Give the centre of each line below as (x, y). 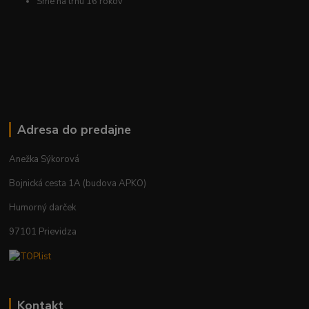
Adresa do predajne (74, 130)
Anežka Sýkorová (44, 160)
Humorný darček (43, 208)
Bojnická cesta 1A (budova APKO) (78, 184)
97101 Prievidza (43, 232)
